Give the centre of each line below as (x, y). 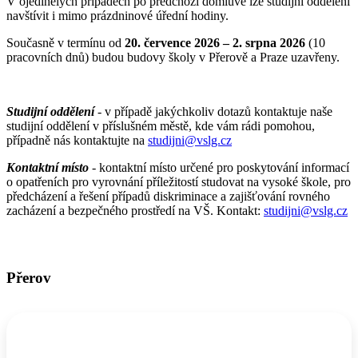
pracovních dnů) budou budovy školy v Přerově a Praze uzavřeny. (173, 58)
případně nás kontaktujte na (77, 141)
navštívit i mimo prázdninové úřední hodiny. (117, 16)
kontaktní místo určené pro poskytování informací (224, 168)
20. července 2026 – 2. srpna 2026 (215, 43)
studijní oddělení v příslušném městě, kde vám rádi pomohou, (161, 126)
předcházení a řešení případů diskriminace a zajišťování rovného (168, 197)
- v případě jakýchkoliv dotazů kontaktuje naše (213, 112)
